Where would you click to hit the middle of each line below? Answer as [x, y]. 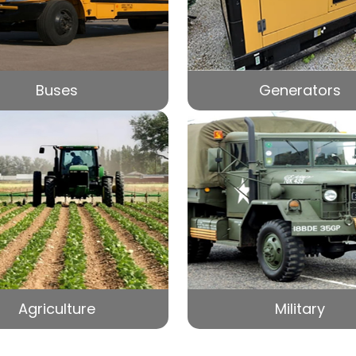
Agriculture [56, 308]
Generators [300, 90]
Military [300, 308]
